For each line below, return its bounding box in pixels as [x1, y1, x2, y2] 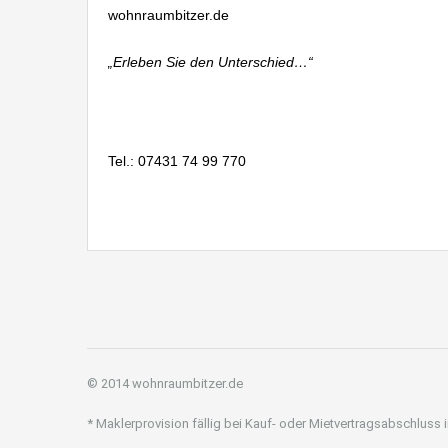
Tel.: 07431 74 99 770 [108, 152, 246, 169]
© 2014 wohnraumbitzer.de [87, 375, 243, 391]
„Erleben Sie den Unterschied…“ [108, 53, 313, 70]
